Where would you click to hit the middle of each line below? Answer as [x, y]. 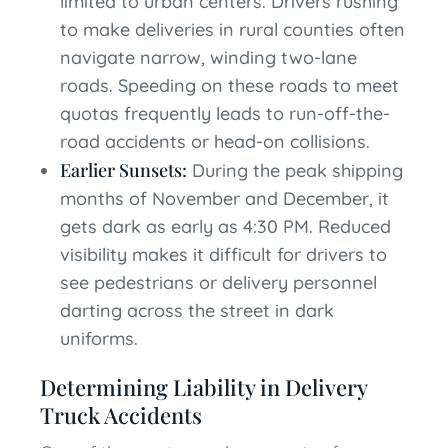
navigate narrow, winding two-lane [208, 57]
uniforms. [99, 338]
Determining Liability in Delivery [203, 387]
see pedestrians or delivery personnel [218, 282]
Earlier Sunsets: [123, 170]
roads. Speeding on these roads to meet [229, 85]
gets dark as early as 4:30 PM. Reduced [225, 226]
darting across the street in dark [197, 310]
